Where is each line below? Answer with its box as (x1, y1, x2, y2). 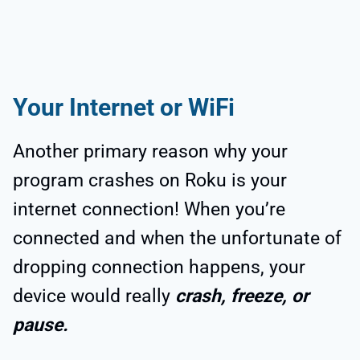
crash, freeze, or (175, 284, 309, 307)
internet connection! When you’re (13, 198, 285, 220)
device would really (13, 284, 175, 307)
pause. (13, 313, 68, 336)
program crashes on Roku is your (13, 169, 287, 191)
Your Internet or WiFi (13, 92, 235, 121)
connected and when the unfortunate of (13, 227, 342, 249)
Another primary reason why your (13, 140, 288, 162)
